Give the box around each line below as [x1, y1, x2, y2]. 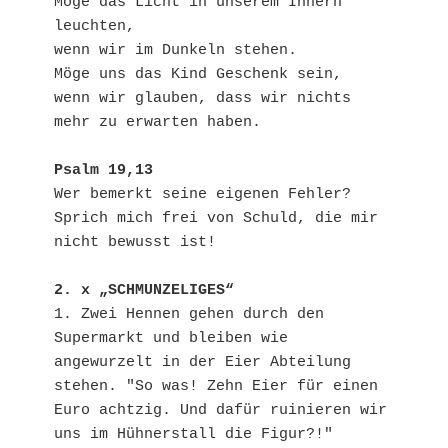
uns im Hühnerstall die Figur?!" [54, 426, 333, 444]
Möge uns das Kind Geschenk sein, [54, 66, 342, 84]
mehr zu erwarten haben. [54, 114, 261, 132]
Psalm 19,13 [54, 162, 153, 180]
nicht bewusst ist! [54, 234, 216, 252]
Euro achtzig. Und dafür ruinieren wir [54, 402, 387, 420]
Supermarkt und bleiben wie [54, 330, 288, 348]
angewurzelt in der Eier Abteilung [54, 354, 351, 372]
